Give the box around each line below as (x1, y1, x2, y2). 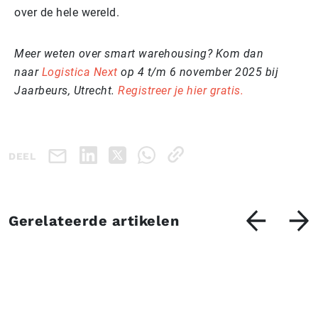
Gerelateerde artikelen (9, 212, 179, 230)
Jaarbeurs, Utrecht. (14, 84, 118, 98)
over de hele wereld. (14, 6, 119, 20)
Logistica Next (41, 65, 118, 79)
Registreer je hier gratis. (118, 84, 243, 98)
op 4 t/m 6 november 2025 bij (117, 65, 278, 79)
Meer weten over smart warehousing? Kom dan (14, 47, 263, 61)
